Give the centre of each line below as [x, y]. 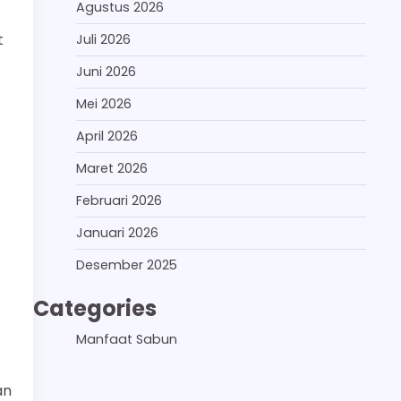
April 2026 [107, 136]
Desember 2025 [127, 264]
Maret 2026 [112, 168]
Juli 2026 [103, 39]
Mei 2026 [104, 103]
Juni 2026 [106, 71]
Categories [95, 308]
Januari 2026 [117, 232]
